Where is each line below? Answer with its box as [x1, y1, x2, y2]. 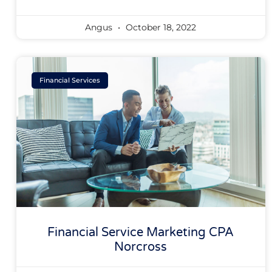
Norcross [114, 239, 168, 254]
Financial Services [39, 76, 101, 85]
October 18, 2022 [123, 22, 197, 33]
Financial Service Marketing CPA [47, 225, 234, 240]
